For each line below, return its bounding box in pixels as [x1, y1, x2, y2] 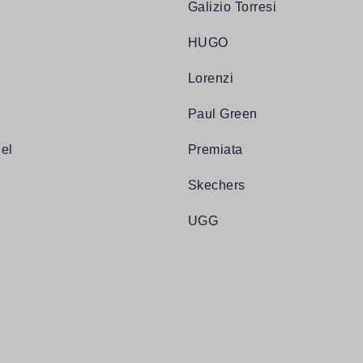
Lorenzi [188, 71, 234, 86]
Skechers [188, 178, 246, 193]
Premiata [188, 143, 243, 157]
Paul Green [188, 107, 258, 122]
